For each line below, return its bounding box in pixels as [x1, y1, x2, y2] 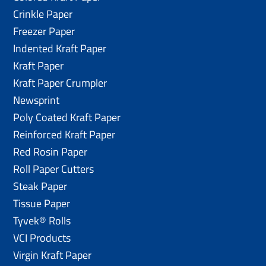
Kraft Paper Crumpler [13, 74, 107, 91]
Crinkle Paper [13, 5, 73, 22]
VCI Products [13, 229, 71, 246]
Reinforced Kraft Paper [13, 126, 116, 142]
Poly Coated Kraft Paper [13, 109, 121, 125]
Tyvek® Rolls [13, 212, 71, 229]
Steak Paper [13, 178, 68, 194]
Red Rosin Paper [13, 143, 88, 160]
